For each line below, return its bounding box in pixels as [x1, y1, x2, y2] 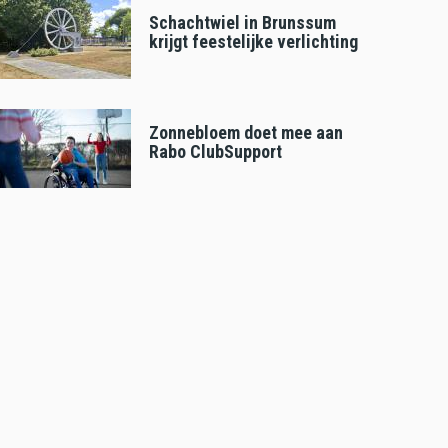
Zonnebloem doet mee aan [149, 121, 343, 143]
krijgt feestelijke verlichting [149, 31, 358, 53]
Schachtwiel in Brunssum [149, 12, 336, 34]
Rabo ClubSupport [149, 140, 282, 162]
